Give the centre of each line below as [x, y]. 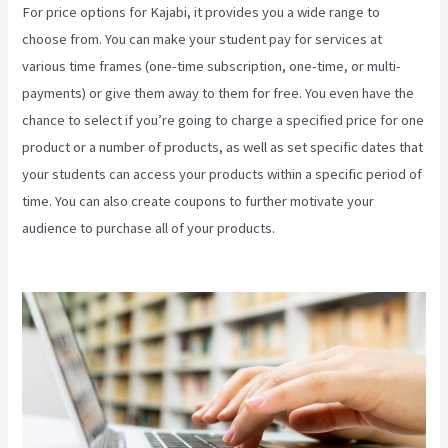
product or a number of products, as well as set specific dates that [223, 146]
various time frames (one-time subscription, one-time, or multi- [212, 65]
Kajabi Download [329, 227]
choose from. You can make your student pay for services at [202, 38]
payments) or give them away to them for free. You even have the [218, 92]
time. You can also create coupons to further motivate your [198, 200]
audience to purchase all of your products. [150, 227]
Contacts [49, 254]
